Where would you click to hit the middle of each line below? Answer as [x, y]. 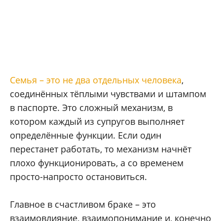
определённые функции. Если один [86, 135]
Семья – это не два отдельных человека [96, 80]
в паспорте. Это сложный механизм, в [91, 108]
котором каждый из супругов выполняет [97, 122]
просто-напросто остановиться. [78, 177]
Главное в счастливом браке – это [83, 204]
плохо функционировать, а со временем [97, 163]
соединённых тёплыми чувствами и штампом [108, 94]
